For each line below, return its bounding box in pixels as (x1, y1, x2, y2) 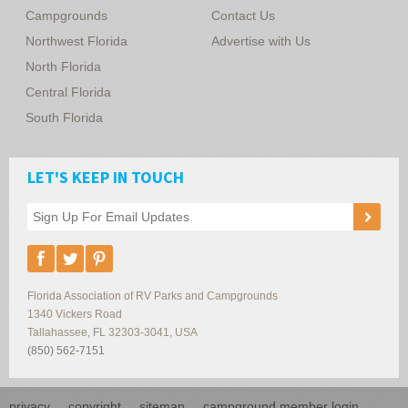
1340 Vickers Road (27, 307, 122, 321)
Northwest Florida (25, 33, 127, 48)
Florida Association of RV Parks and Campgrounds (27, 289, 278, 302)
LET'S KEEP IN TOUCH (27, 166, 184, 188)
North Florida (25, 58, 101, 74)
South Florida (25, 109, 103, 125)
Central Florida (25, 84, 111, 99)
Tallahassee (27, 325, 87, 339)
